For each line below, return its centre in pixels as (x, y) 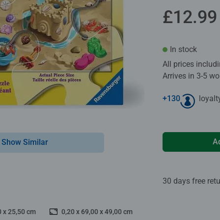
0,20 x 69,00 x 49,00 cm (97, 211)
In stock (183, 49)
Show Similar (25, 142)
